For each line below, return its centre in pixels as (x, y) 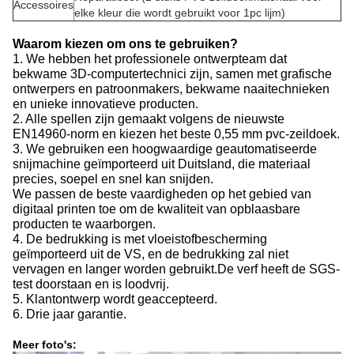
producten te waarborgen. (84, 224)
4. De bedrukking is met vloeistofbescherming (140, 239)
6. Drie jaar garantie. (70, 314)
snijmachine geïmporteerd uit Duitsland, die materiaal (162, 164)
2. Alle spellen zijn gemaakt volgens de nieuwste (149, 119)
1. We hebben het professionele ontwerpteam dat (150, 58)
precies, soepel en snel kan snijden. (113, 179)
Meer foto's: (45, 345)
